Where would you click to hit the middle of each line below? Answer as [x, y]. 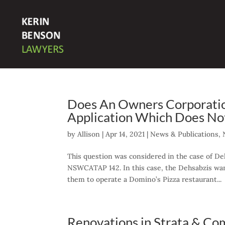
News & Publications [185, 134]
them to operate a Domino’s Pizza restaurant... [145, 179]
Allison [89, 134]
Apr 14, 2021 [125, 134]
